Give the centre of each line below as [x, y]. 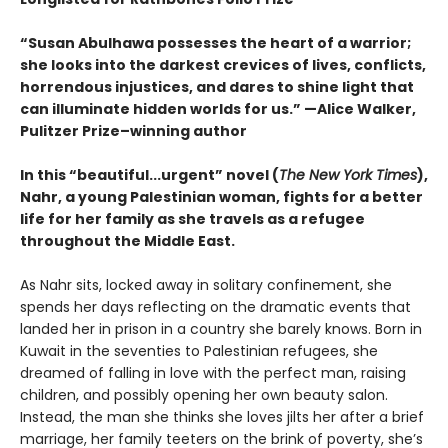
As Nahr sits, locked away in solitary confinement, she [206, 285]
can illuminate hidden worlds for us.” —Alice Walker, [218, 109]
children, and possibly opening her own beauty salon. [204, 395]
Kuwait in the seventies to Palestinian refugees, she [199, 351]
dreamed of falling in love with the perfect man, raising [213, 373]
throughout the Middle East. [127, 241]
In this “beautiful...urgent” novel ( [149, 175]
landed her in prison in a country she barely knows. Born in [221, 329]
